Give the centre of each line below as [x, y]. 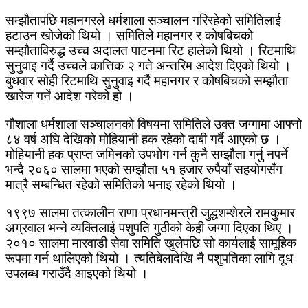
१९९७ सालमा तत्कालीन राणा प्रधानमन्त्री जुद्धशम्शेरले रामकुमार [150, 212]
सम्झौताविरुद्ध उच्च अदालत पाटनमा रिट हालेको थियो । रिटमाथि [151, 50]
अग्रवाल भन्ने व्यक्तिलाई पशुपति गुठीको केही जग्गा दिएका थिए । [150, 228]
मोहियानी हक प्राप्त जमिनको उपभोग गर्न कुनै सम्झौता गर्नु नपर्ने [147, 154]
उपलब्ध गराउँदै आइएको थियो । [77, 273]
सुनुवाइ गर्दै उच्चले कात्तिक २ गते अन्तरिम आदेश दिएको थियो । [148, 65]
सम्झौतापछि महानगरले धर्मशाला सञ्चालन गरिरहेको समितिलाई [143, 20]
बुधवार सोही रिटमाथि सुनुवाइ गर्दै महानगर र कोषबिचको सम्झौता [147, 80]
